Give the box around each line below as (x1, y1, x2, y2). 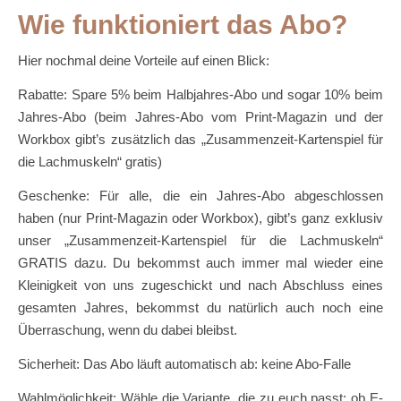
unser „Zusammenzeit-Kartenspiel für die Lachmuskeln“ (18, 232, 383, 248)
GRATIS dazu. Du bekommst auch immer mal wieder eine (18, 254, 383, 270)
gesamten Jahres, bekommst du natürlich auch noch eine (18, 299, 383, 315)
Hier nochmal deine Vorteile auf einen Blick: (18, 52, 269, 68)
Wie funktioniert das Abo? (18, 9, 347, 39)
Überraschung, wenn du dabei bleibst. (18, 321, 237, 337)
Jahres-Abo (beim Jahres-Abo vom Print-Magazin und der (18, 108, 383, 124)
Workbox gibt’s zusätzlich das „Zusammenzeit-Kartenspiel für (18, 131, 383, 147)
